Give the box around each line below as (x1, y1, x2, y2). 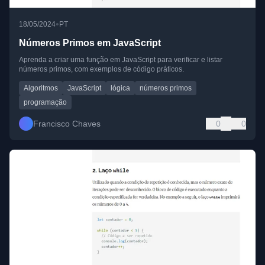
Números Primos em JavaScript (19, 38, 161, 49)
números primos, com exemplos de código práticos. (19, 65, 184, 74)
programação (24, 98, 67, 107)
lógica (111, 84, 130, 93)
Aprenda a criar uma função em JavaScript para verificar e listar (19, 56, 222, 64)
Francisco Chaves (33, 119, 101, 129)
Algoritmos (24, 84, 58, 93)
